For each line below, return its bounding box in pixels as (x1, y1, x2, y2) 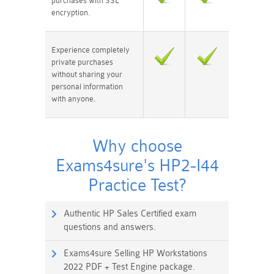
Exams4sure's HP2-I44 (55, 155, 219, 176)
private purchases (51, 57, 113, 67)
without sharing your (51, 69, 122, 79)
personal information (51, 81, 123, 91)
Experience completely (51, 45, 130, 54)
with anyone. (51, 94, 95, 103)
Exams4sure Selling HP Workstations (64, 248, 207, 259)
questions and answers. (64, 221, 156, 232)
